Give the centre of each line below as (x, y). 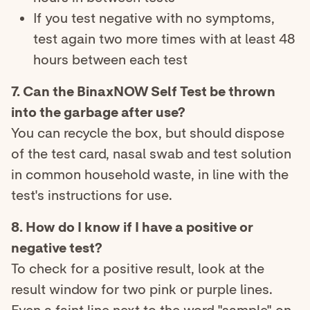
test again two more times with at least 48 (164, 39)
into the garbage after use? (98, 112)
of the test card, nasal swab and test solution (151, 154)
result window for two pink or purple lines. (142, 290)
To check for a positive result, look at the (138, 269)
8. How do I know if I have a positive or (132, 227)
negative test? (57, 248)
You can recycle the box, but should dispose (148, 133)
